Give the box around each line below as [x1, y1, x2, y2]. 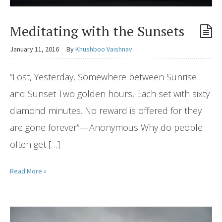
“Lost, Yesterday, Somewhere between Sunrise [10, 70, 197, 83]
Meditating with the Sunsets [10, 21, 184, 40]
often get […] [10, 138, 60, 150]
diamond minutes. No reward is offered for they [10, 104, 202, 116]
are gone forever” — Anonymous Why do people [10, 121, 203, 133]
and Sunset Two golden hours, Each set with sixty [10, 87, 210, 100]
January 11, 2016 [10, 44, 59, 54]
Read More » [10, 166, 47, 175]
